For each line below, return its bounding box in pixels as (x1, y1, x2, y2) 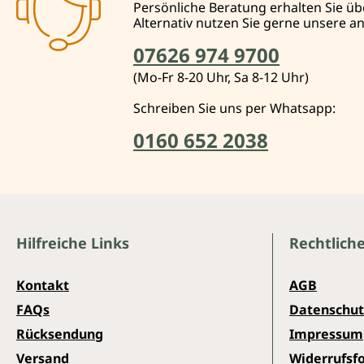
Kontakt (16, 275, 69, 294)
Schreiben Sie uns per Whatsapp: (133, 98, 336, 117)
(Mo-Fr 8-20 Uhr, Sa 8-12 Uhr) (133, 67, 309, 86)
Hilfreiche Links (16, 232, 129, 253)
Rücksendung (16, 324, 103, 343)
